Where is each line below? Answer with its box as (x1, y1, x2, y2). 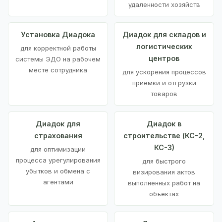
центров (149, 54, 179, 63)
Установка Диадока (21, 30, 95, 39)
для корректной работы (20, 44, 96, 53)
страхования (34, 131, 82, 140)
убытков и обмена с (26, 167, 90, 175)
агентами (43, 178, 73, 186)
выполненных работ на (128, 179, 200, 187)
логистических (136, 42, 192, 51)
